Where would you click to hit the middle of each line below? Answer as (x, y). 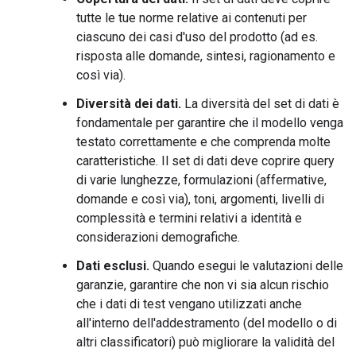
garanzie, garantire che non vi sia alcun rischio (203, 285)
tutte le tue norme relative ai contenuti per (192, 18)
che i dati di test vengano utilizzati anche (189, 304)
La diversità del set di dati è (260, 104)
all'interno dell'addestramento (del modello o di (207, 323)
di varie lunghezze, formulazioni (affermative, (201, 180)
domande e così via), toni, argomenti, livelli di (200, 199)
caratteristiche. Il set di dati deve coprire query (205, 161)
